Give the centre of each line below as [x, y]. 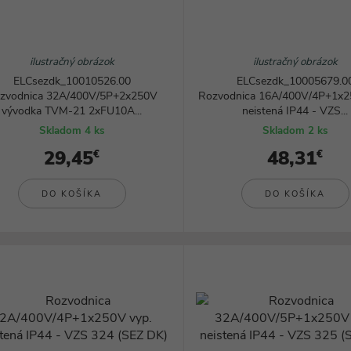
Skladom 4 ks [72, 131]
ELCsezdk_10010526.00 [72, 81]
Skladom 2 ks [295, 131]
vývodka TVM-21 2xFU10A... [72, 111]
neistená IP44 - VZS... [295, 111]
